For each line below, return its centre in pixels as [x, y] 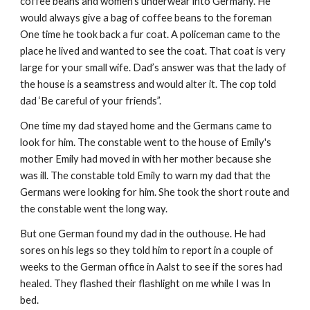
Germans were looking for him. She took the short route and [155, 192]
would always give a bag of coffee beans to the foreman [146, 18]
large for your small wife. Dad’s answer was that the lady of [154, 67]
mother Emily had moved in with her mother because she [146, 159]
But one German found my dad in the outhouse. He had [143, 234]
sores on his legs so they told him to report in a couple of [147, 250]
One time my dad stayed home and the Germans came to [146, 126]
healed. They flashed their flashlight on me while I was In [146, 283]
